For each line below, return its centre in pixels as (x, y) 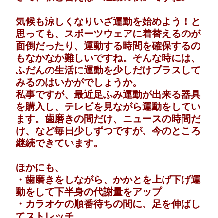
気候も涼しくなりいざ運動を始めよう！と (108, 22)
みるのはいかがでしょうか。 (79, 82)
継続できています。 (60, 143)
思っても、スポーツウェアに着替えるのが (108, 34)
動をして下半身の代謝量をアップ (89, 192)
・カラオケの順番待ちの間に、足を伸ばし (108, 204)
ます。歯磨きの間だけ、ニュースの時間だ (108, 119)
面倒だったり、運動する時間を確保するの (108, 46)
